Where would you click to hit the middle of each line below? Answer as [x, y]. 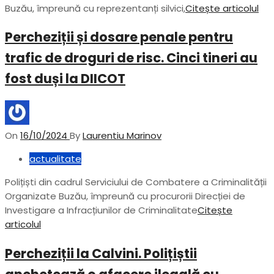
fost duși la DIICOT [65, 79]
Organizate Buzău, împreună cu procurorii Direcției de [125, 196]
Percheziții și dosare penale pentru [119, 37]
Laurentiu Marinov [122, 135]
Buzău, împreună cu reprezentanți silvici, [95, 8]
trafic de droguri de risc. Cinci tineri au [131, 58]
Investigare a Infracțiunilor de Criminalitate [101, 210]
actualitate [55, 158]
